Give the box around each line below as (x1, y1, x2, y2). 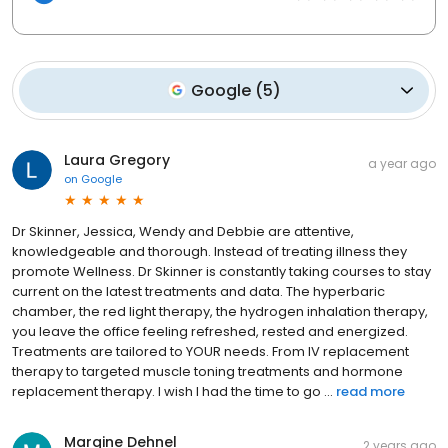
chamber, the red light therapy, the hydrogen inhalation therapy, (12, 301, 428, 321)
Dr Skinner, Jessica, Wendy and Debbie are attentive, (12, 221, 354, 241)
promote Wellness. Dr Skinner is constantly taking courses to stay (12, 261, 431, 281)
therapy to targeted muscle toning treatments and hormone (12, 361, 403, 381)
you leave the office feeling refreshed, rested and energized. (12, 321, 408, 341)
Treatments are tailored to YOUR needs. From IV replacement (12, 341, 409, 361)
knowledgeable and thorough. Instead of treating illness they (12, 241, 407, 261)
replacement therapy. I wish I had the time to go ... (12, 381, 333, 401)
